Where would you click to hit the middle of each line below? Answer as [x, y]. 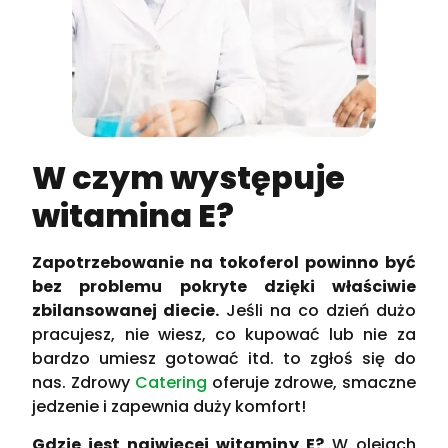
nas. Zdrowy [84, 382]
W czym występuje [189, 177]
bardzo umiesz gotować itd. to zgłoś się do [224, 358]
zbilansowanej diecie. [126, 310]
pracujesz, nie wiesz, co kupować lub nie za [224, 334]
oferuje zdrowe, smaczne [311, 382]
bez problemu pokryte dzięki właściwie [224, 286]
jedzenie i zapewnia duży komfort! [169, 406]
